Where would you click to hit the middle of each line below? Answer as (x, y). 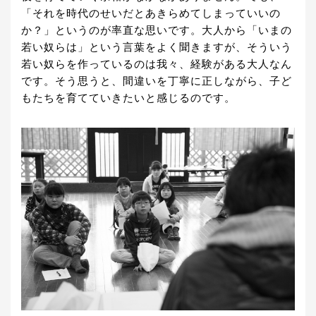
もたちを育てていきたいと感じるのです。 (128, 98)
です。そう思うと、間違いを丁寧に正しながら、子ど (157, 81)
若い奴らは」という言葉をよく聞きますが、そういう (157, 48)
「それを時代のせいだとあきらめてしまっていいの (151, 14)
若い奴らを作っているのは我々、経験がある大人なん (157, 65)
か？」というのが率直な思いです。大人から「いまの (157, 31)
